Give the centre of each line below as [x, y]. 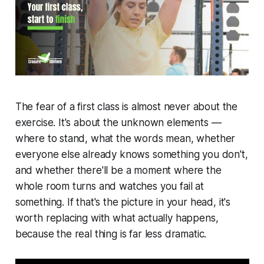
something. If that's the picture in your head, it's [123, 202]
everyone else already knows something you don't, [131, 154]
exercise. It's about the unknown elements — [118, 122]
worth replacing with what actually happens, [117, 218]
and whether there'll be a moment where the [118, 170]
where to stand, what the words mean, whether [125, 138]
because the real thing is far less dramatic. [111, 234]
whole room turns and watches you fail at [109, 186]
